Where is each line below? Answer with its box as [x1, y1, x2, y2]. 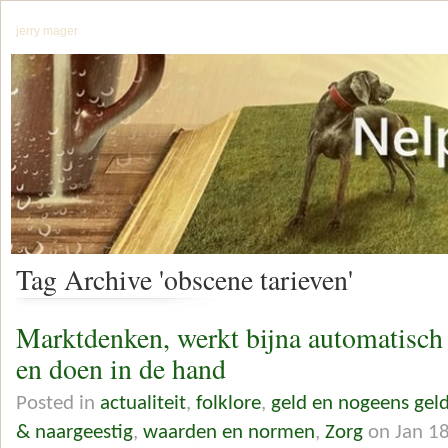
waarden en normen [143, 421, 315, 443]
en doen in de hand [16, 350, 226, 388]
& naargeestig [16, 421, 133, 443]
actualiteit [100, 392, 186, 414]
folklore [196, 392, 261, 414]
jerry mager [16, 24, 78, 38]
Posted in [16, 392, 100, 414]
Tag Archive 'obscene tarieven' [16, 261, 353, 299]
